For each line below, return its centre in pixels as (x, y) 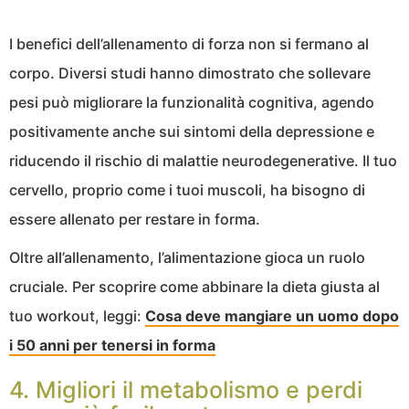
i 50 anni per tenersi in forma (112, 345)
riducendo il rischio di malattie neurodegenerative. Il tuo (203, 160)
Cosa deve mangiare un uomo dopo (272, 315)
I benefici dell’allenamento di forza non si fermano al (189, 43)
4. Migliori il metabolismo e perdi (186, 389)
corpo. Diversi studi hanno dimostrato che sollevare (190, 73)
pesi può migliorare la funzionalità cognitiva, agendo (192, 102)
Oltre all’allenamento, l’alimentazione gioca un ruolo (187, 257)
